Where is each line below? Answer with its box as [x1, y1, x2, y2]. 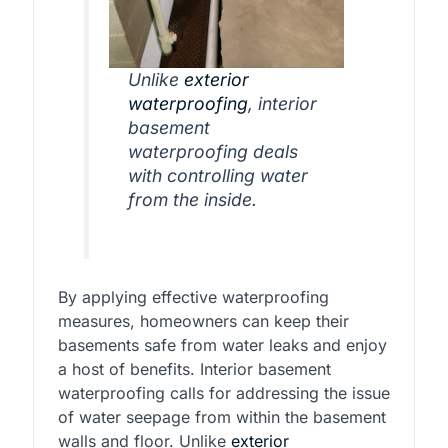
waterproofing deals [127, 141, 298, 163]
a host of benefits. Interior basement [57, 358, 331, 379]
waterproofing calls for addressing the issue [57, 382, 390, 403]
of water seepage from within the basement [57, 406, 386, 427]
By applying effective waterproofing [57, 286, 329, 307]
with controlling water [127, 165, 308, 187]
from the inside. [127, 189, 257, 211]
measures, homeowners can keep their [57, 310, 349, 331]
